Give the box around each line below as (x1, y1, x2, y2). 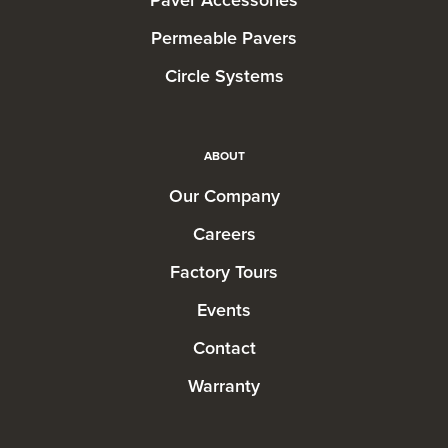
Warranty (188, 374, 260, 397)
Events (197, 298, 251, 321)
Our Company (168, 184, 280, 207)
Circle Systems (164, 64, 284, 87)
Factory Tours (170, 260, 278, 283)
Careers (192, 222, 256, 245)
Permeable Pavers (151, 26, 297, 49)
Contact (192, 336, 256, 359)
